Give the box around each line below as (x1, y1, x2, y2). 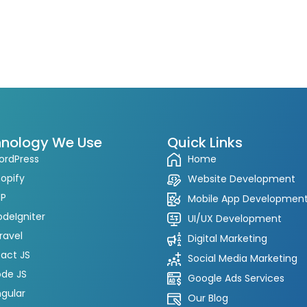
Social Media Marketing (188, 251, 297, 265)
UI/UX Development (188, 212, 282, 225)
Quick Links (167, 133, 243, 152)
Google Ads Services (188, 271, 284, 285)
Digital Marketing (188, 232, 267, 245)
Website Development (188, 172, 295, 186)
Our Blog (188, 291, 228, 305)
